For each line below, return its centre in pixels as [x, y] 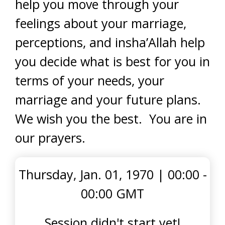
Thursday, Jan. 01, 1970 [86, 174]
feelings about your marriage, [101, 23]
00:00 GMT [113, 193]
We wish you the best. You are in [111, 119]
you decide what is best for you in [113, 61]
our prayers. [50, 138]
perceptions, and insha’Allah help [110, 42]
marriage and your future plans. [110, 99]
